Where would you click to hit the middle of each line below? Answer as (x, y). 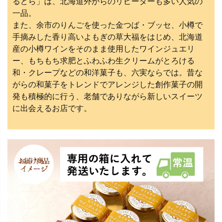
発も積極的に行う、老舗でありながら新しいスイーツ (108, 96)
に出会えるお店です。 (52, 108)
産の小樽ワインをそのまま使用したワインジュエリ (104, 49)
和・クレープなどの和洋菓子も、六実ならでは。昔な (108, 72)
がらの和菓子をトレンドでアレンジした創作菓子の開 (108, 84)
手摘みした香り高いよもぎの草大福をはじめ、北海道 (108, 37)
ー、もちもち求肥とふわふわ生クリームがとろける (104, 60)
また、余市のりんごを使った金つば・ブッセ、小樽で (108, 25)
